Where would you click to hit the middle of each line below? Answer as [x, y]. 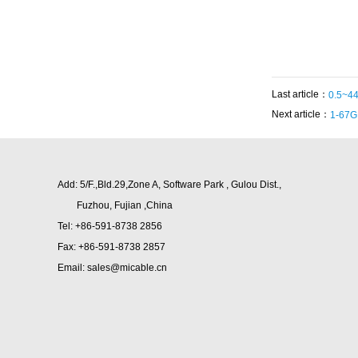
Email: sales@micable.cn [112, 267]
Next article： [301, 115]
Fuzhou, [86, 205]
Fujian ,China [143, 205]
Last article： [300, 95]
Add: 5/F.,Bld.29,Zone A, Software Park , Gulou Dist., [171, 184]
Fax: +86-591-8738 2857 [111, 247]
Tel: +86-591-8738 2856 [113, 226]
